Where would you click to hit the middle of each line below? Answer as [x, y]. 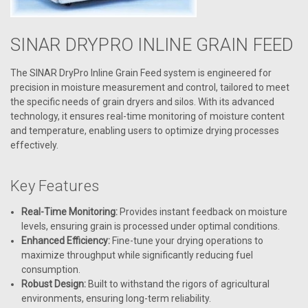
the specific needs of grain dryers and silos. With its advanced [142, 101]
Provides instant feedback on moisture [203, 211]
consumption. [51, 269]
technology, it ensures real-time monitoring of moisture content [147, 116]
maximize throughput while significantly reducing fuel [137, 255]
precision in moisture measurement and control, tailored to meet [150, 87]
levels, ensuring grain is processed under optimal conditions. [151, 226]
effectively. [34, 145]
